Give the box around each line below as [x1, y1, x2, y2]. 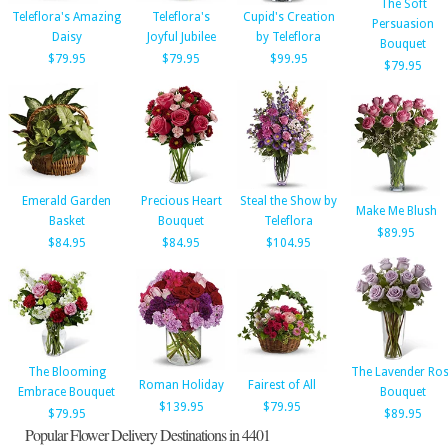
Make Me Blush [355, 204, 437, 218]
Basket [48, 214, 85, 228]
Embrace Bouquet [18, 385, 115, 399]
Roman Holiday [138, 378, 224, 392]
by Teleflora [256, 30, 321, 44]
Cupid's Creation [242, 10, 335, 24]
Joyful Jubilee [146, 30, 216, 44]
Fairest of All [248, 378, 316, 392]
